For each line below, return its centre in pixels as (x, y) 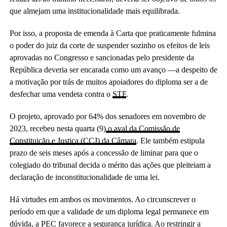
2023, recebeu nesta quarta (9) (58, 128)
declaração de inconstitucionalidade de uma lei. (84, 177)
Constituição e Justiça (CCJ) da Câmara (73, 141)
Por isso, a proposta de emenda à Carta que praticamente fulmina (112, 33)
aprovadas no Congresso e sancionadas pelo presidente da (102, 58)
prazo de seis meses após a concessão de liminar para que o (104, 153)
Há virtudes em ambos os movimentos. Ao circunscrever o (102, 199)
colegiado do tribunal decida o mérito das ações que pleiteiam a (110, 165)
